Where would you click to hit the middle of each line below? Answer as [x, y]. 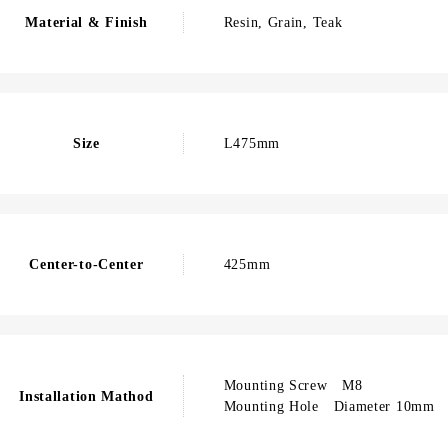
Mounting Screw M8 [293, 385]
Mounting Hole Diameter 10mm [329, 406]
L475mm [251, 143]
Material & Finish [86, 22]
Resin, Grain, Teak [283, 22]
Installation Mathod [86, 396]
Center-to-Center [86, 264]
